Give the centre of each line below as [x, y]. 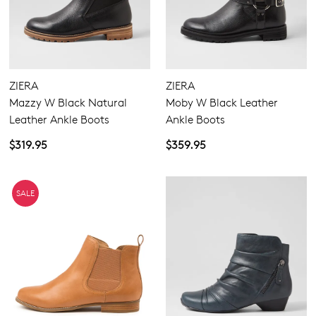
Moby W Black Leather [222, 102]
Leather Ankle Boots [59, 119]
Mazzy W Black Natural [68, 102]
